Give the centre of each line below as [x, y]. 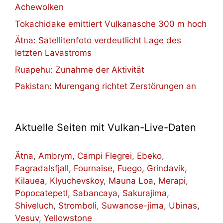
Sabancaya [95, 193]
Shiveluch [34, 206]
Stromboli [77, 206]
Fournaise [93, 168]
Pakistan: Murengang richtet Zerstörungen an [106, 86]
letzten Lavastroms [53, 53]
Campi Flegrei [105, 156]
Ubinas [183, 206]
